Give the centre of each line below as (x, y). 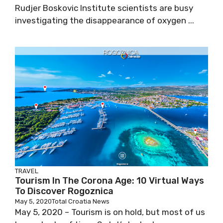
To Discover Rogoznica (64, 191)
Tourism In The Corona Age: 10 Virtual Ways (110, 181)
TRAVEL (27, 171)
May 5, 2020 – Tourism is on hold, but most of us (110, 212)
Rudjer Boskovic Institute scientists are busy (104, 8)
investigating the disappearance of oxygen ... (105, 20)
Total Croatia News (81, 201)
